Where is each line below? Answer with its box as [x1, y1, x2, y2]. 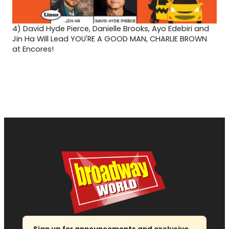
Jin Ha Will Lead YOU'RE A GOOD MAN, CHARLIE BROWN [12, 33, 207, 44]
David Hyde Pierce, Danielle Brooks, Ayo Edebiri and [23, 23, 209, 34]
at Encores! [12, 43, 54, 54]
